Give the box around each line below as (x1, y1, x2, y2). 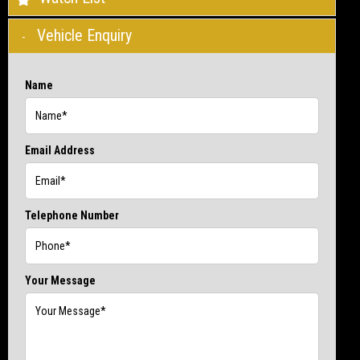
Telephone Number (25, 208, 119, 222)
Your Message (25, 273, 96, 287)
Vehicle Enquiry (37, 25, 132, 45)
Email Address (25, 143, 95, 157)
